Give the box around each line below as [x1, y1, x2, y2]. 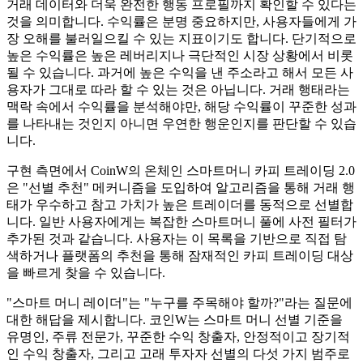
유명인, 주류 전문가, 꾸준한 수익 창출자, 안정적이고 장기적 [6, 329, 350, 344]
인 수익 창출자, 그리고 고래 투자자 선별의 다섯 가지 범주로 [6, 346, 350, 361]
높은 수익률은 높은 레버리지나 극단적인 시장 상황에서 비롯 [6, 48, 353, 62]
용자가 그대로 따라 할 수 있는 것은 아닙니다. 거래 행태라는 [6, 82, 350, 96]
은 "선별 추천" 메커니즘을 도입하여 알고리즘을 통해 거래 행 [6, 180, 355, 194]
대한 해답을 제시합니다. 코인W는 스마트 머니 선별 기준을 [6, 312, 343, 327]
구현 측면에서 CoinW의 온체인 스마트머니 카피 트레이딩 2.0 [6, 163, 355, 177]
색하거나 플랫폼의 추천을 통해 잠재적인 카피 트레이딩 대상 [6, 248, 353, 263]
